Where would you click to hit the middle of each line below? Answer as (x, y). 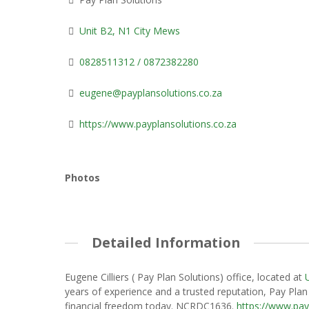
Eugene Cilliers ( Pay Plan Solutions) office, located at (185, 277)
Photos (82, 178)
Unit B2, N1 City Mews (129, 31)
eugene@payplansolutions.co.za (150, 93)
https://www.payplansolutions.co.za (158, 124)
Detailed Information (166, 243)
